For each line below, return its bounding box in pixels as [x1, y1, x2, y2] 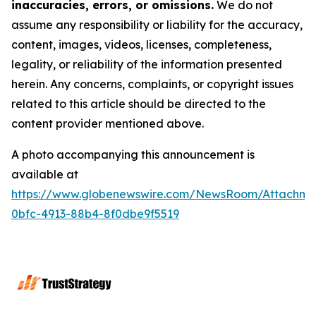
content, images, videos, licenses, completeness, [11, 37, 272, 51]
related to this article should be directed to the [11, 97, 266, 111]
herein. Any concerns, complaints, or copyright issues [11, 77, 293, 91]
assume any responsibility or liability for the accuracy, [11, 18, 303, 32]
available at [11, 167, 78, 181]
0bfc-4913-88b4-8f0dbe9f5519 [11, 207, 179, 221]
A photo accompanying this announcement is [11, 147, 255, 162]
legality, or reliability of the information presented [11, 57, 282, 71]
